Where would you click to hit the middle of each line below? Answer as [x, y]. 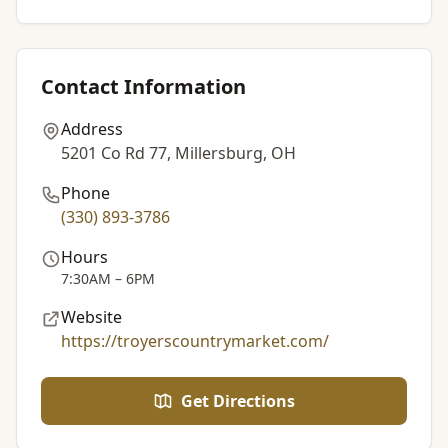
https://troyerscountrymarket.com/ [195, 341]
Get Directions [238, 401]
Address [92, 129]
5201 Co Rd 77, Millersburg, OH [178, 153]
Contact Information [143, 86]
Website [91, 317]
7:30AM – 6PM [108, 278]
